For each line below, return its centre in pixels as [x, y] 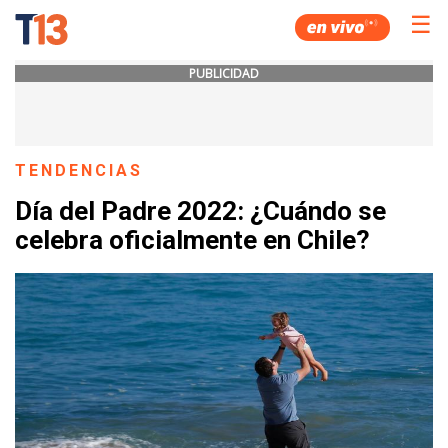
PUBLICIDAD [224, 73]
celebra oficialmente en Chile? [192, 240]
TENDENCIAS [79, 170]
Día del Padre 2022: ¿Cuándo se [200, 211]
